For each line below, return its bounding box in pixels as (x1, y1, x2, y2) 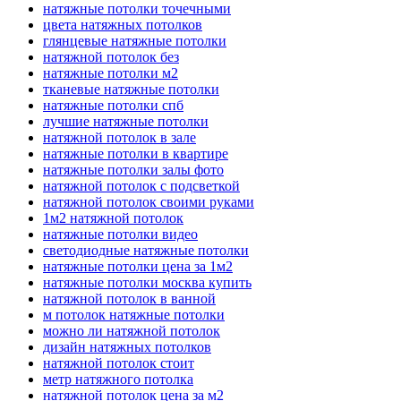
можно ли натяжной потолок (43, 322, 220, 338)
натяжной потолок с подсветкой (43, 177, 240, 193)
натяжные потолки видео (43, 226, 198, 242)
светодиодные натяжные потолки (43, 242, 249, 258)
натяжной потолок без (43, 48, 179, 64)
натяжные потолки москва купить (43, 274, 252, 290)
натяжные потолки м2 (43, 64, 178, 81)
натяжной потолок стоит (43, 354, 194, 371)
